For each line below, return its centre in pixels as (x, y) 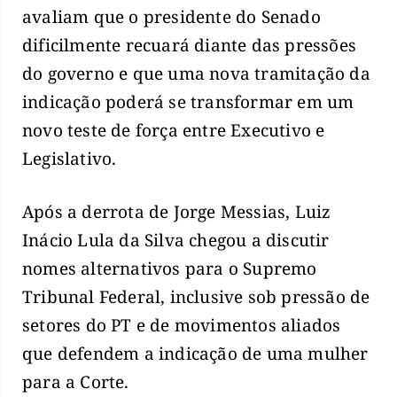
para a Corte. (76, 382)
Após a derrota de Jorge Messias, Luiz (177, 212)
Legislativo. (70, 158)
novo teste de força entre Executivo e (174, 130)
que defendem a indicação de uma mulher (195, 354)
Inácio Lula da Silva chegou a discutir (176, 241)
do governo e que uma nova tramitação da (196, 73)
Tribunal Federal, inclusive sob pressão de (196, 297)
